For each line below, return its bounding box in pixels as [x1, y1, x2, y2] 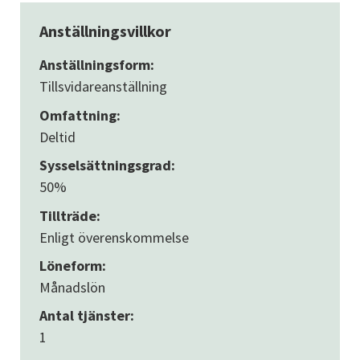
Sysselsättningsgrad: [39, 156, 175, 175]
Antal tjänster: [39, 306, 134, 325]
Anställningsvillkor [39, 21, 171, 42]
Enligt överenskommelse [39, 227, 189, 247]
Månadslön [39, 278, 105, 297]
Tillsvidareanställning [39, 77, 167, 96]
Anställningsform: [39, 55, 154, 75]
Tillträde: [39, 206, 100, 225]
